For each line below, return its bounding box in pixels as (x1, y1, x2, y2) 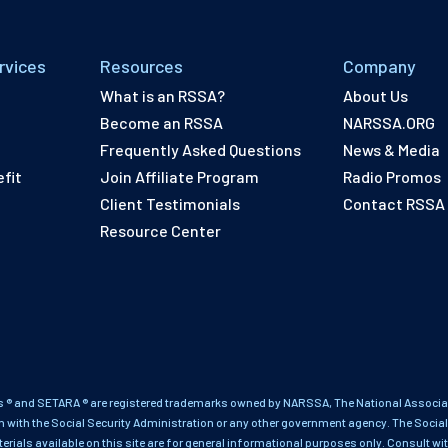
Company (343, 54, 417, 77)
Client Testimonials (100, 194, 241, 214)
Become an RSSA (100, 113, 224, 133)
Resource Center (100, 221, 222, 241)
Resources (100, 54, 184, 77)
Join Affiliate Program (100, 167, 260, 187)
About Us (343, 86, 409, 106)
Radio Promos (343, 167, 442, 187)
